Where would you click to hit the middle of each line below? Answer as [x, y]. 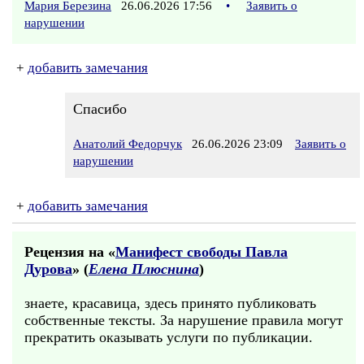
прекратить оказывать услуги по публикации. [169, 337]
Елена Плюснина [144, 269]
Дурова [48, 269]
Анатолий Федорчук [128, 144]
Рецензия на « [70, 252]
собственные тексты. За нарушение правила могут [184, 320]
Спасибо [100, 109]
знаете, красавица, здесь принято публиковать [170, 303]
